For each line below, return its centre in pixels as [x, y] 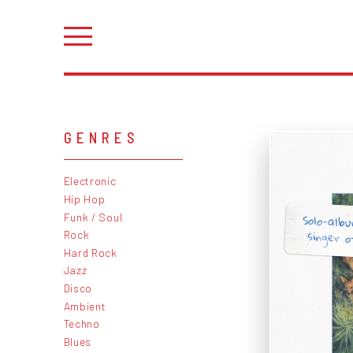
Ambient [85, 306]
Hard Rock [90, 252]
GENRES [102, 137]
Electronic [90, 181]
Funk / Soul [93, 217]
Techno [82, 324]
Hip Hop [84, 199]
